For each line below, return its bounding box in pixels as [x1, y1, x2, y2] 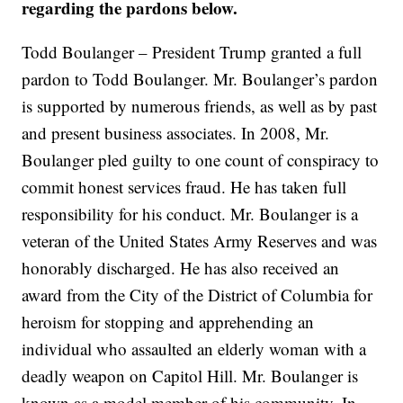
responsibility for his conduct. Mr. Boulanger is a [22, 202, 359, 226]
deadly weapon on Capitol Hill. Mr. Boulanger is [22, 364, 359, 388]
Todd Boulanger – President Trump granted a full [22, 40, 363, 64]
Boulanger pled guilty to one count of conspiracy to [22, 148, 380, 172]
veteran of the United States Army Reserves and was [22, 229, 378, 253]
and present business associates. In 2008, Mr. [22, 121, 330, 145]
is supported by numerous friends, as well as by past [22, 94, 378, 118]
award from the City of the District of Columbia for [22, 283, 373, 307]
